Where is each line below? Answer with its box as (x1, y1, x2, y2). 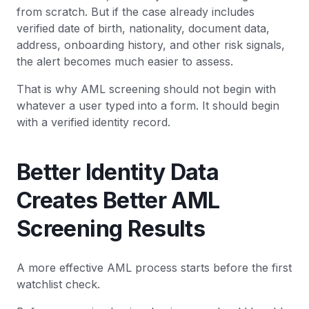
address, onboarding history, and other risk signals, (17, 38, 285, 52)
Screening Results (17, 215, 206, 243)
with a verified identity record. (17, 115, 170, 130)
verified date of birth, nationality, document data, (17, 21, 270, 36)
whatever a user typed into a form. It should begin (17, 99, 279, 113)
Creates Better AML (17, 187, 220, 215)
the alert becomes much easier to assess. (17, 54, 233, 69)
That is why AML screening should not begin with (17, 82, 276, 97)
